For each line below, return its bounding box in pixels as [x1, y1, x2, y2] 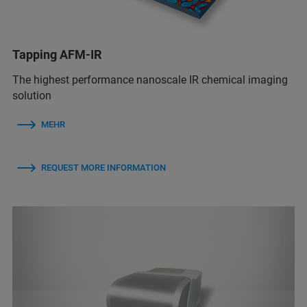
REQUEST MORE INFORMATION [41, 162, 166, 173]
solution [12, 88, 51, 102]
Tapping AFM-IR [12, 47, 101, 62]
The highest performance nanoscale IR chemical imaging [12, 73, 288, 86]
